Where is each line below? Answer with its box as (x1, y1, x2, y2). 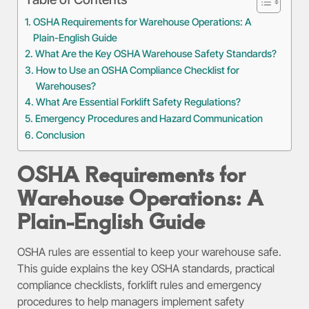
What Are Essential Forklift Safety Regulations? (35, 96, 241, 108)
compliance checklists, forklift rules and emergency (17, 278, 261, 292)
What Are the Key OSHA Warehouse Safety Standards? (34, 48, 277, 60)
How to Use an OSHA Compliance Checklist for (35, 64, 239, 77)
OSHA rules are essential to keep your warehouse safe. (17, 245, 281, 259)
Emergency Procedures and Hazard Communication (34, 112, 263, 125)
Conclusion (35, 129, 85, 141)
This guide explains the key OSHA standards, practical (17, 261, 275, 276)
